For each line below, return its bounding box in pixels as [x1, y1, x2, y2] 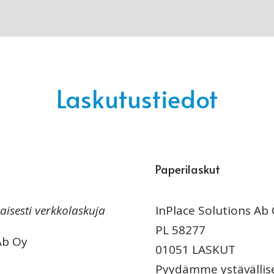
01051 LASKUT [155, 242, 235, 258]
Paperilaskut [155, 161, 220, 177]
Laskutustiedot [56, 81, 218, 115]
